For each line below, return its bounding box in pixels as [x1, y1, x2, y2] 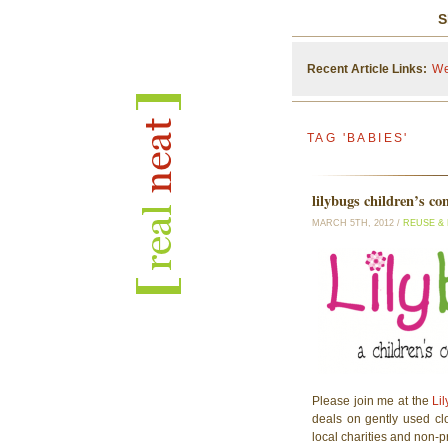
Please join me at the [312, 393, 433, 408]
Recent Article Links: [307, 62, 427, 76]
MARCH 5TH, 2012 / [312, 218, 403, 228]
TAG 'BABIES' [307, 131, 409, 145]
